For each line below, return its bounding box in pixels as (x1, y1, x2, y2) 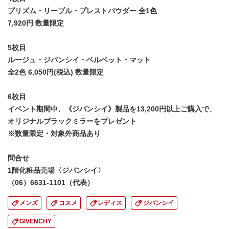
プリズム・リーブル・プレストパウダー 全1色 (8, 7, 157, 15)
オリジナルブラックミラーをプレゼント (8, 117, 136, 125)
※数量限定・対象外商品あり (8, 129, 101, 138)
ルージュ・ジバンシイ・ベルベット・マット (8, 56, 151, 64)
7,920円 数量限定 (8, 19, 64, 27)
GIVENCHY (19, 218, 52, 225)
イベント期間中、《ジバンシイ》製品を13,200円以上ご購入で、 (8, 105, 216, 113)
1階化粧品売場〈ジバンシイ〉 (8, 166, 105, 174)
